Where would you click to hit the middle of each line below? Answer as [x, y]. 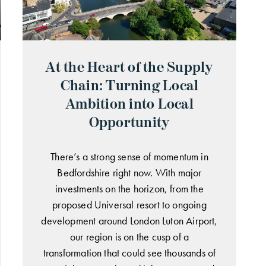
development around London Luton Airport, [129, 220]
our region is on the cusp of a [129, 236]
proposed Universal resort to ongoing [129, 204]
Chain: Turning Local [129, 85]
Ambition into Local [129, 104]
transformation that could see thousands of [129, 252]
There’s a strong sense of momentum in [129, 156]
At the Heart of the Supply [129, 67]
